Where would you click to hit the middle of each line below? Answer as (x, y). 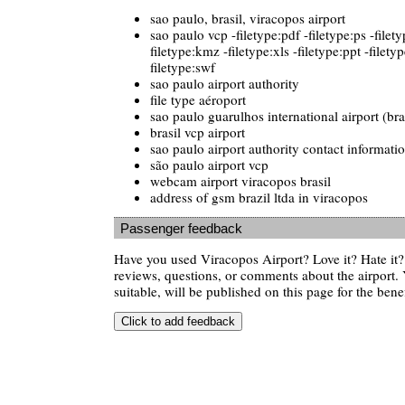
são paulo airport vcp (209, 164)
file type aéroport (198, 99)
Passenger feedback (181, 228)
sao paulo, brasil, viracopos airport (248, 18)
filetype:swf (183, 66)
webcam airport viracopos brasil (240, 180)
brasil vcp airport (198, 132)
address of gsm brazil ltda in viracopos (259, 197)
